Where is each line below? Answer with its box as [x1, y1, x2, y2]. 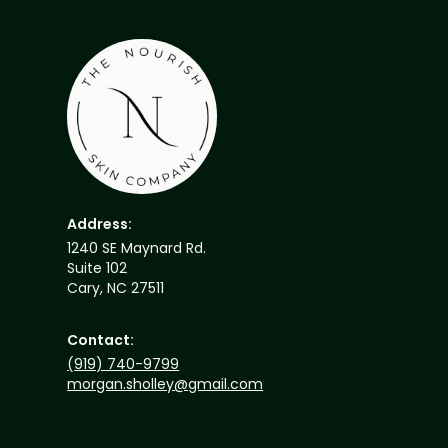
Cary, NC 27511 [67, 278, 165, 299]
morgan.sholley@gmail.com [67, 374, 264, 395]
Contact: [67, 330, 135, 351]
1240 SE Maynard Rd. [67, 238, 207, 259]
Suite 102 [67, 258, 128, 279]
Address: [67, 214, 133, 235]
